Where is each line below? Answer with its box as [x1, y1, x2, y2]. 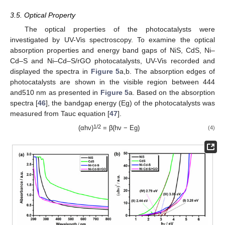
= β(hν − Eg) [100, 124, 140, 132]
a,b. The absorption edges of [120, 67, 215, 76]
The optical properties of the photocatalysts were [24, 25, 215, 34]
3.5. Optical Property [10, 11, 75, 20]
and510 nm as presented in [10, 88, 100, 97]
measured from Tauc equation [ [10, 109, 109, 118]
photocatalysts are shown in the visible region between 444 [10, 78, 215, 86]
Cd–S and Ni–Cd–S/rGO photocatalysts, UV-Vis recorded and [10, 57, 215, 65]
